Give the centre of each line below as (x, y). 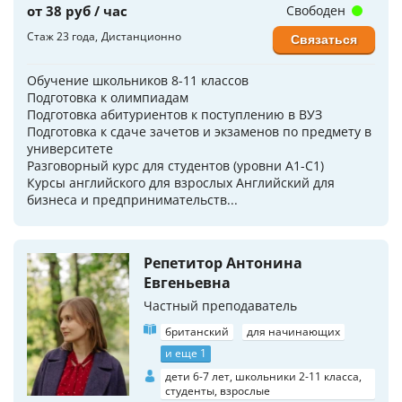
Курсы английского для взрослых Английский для (181, 182)
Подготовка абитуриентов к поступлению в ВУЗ (175, 114)
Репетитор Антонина (223, 262)
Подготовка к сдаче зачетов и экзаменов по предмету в (199, 131)
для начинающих (293, 331)
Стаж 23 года (61, 36)
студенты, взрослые (218, 390)
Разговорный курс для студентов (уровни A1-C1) (175, 165)
